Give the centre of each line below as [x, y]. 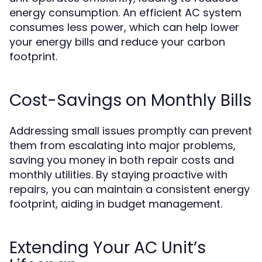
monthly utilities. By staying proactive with [118, 175]
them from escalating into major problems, [123, 145]
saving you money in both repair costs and [122, 160]
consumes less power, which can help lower [124, 27]
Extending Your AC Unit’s [108, 248]
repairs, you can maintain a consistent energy [130, 189]
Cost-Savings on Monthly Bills [130, 100]
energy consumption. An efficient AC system [125, 13]
